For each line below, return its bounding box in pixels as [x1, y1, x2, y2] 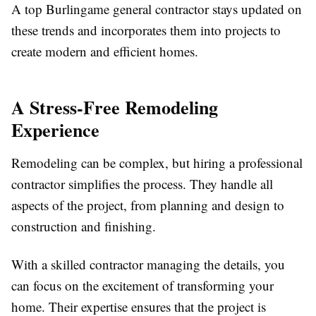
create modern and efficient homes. [11, 42, 198, 61]
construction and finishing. [11, 217, 156, 236]
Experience [11, 116, 99, 144]
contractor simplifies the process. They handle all [11, 175, 273, 193]
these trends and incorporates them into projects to [11, 21, 281, 39]
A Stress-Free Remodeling [11, 94, 218, 121]
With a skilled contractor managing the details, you [11, 255, 285, 274]
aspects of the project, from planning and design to [11, 196, 284, 214]
